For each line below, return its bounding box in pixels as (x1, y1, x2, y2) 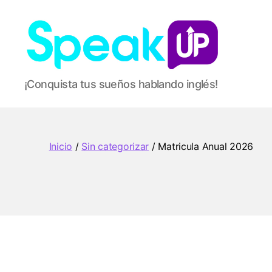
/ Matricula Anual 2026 (149, 140, 253, 152)
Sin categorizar (81, 140, 149, 152)
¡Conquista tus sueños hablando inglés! (24, 78, 218, 90)
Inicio (49, 140, 73, 152)
